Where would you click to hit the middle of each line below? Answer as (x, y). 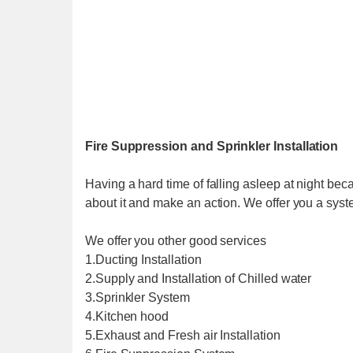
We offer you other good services (176, 241)
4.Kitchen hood (127, 316)
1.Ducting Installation (143, 260)
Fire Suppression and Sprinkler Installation (212, 146)
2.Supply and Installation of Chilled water (199, 279)
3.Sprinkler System (137, 297)
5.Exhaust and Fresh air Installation (183, 335)
